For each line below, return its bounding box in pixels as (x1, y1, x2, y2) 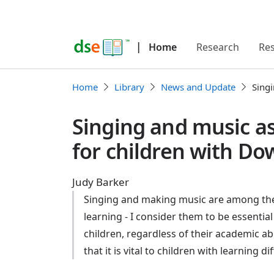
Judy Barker (72, 175, 129, 189)
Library (114, 81, 144, 93)
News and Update (161, 81, 235, 93)
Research (196, 40, 239, 54)
